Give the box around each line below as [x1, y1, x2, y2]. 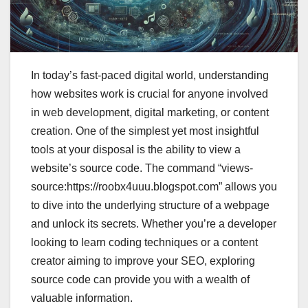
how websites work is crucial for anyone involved [31, 88, 268, 100]
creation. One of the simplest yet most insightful [31, 125, 259, 137]
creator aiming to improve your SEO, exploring [31, 255, 255, 267]
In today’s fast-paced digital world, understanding [31, 69, 269, 82]
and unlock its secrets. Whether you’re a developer [31, 218, 276, 230]
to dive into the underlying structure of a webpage [31, 199, 269, 212]
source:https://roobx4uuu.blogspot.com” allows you [31, 181, 277, 193]
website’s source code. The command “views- [31, 162, 253, 175]
